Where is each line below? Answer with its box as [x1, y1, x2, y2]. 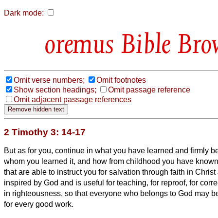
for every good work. [4, 200, 73, 208]
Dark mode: [4, 9, 44, 17]
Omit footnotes [96, 75, 146, 84]
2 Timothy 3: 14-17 [4, 127, 86, 137]
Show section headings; [14, 85, 96, 94]
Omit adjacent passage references [14, 95, 131, 104]
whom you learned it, [4, 157, 77, 165]
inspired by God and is [4, 178, 81, 187]
